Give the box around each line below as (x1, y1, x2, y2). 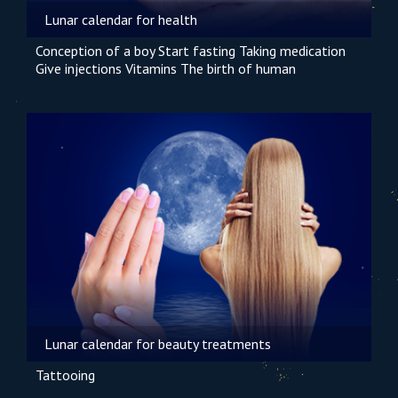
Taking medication (239, 42, 346, 60)
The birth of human (180, 60, 296, 77)
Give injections (36, 60, 122, 77)
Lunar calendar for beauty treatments (44, 335, 271, 353)
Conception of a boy (36, 42, 155, 60)
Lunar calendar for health (44, 11, 197, 28)
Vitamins (125, 60, 177, 77)
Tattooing (36, 366, 95, 384)
